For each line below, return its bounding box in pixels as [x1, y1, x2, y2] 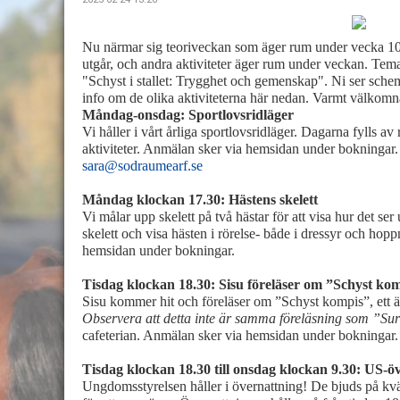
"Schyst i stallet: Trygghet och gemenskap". [82, 73, 331, 88]
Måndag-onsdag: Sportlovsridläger [82, 107, 294, 122]
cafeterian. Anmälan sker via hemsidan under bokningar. [82, 328, 398, 343]
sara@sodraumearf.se [82, 158, 203, 173]
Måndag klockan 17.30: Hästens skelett [82, 192, 318, 207]
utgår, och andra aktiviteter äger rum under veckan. [82, 56, 371, 71]
